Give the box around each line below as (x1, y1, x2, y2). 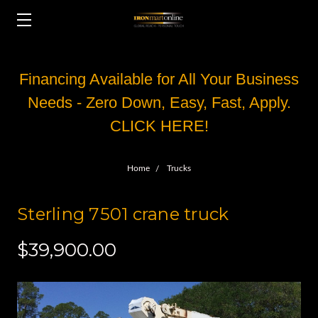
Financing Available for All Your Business (19, 70, 299, 88)
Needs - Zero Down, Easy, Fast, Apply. (27, 94, 291, 111)
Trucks (167, 164, 191, 172)
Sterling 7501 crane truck (17, 204, 229, 224)
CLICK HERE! (109, 117, 209, 135)
